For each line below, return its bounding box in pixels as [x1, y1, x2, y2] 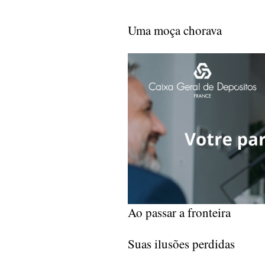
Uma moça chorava [128, 22, 222, 39]
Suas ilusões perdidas [128, 235, 235, 253]
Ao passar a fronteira [128, 204, 231, 221]
